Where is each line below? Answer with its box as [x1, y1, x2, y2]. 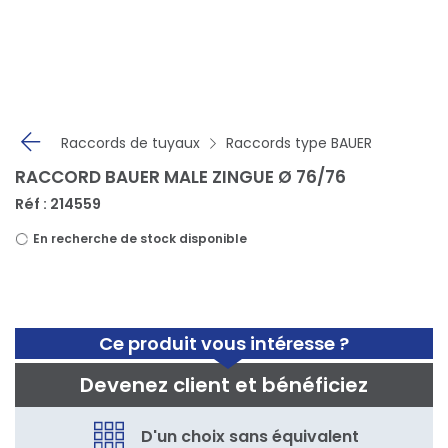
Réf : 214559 [15, 194, 101, 214]
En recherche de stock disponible [30, 230, 247, 247]
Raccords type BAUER [226, 133, 372, 153]
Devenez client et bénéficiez [80, 371, 368, 399]
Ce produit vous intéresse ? [99, 331, 349, 356]
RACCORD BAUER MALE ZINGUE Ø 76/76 [15, 165, 346, 189]
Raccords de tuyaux [61, 133, 200, 153]
